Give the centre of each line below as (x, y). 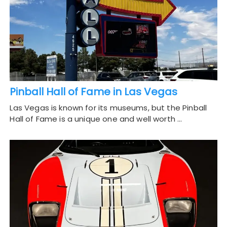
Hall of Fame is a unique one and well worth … (96, 119)
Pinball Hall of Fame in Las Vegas (94, 92)
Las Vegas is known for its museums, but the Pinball (108, 108)
